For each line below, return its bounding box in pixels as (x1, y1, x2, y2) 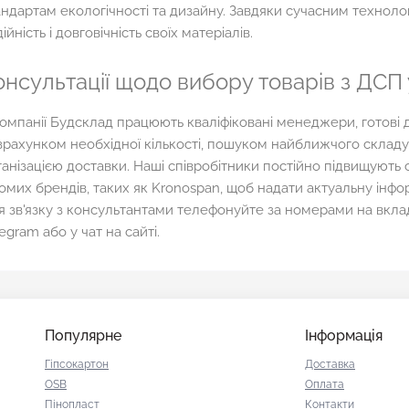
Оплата (305, 378, 344, 392)
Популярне (45, 327, 121, 345)
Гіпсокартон (45, 358, 109, 372)
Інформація (305, 327, 383, 345)
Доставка (305, 358, 355, 372)
